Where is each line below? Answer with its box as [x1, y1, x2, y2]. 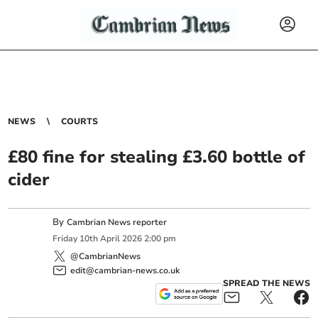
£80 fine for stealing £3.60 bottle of [8, 146, 306, 168]
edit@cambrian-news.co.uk [70, 264, 180, 276]
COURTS [61, 116, 99, 127]
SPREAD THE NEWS [222, 277, 310, 289]
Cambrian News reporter [67, 216, 168, 228]
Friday [53, 233, 78, 245]
